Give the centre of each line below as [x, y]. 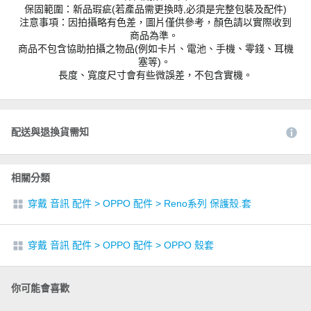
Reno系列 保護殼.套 [208, 203]
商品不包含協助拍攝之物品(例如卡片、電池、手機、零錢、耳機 [155, 49]
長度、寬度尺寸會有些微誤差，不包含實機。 [155, 75]
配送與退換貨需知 [50, 132]
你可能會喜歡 [40, 288]
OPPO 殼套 [189, 245]
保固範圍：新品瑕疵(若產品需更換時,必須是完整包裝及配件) [155, 9]
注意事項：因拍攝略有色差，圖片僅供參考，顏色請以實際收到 [155, 22]
